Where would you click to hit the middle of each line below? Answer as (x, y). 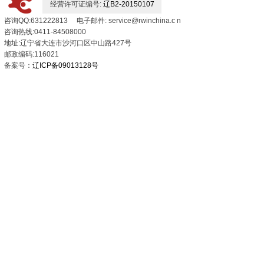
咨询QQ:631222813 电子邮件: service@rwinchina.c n (93, 21)
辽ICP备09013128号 (65, 65)
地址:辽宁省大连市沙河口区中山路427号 (68, 43)
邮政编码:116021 (39, 54)
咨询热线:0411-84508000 (45, 32)
